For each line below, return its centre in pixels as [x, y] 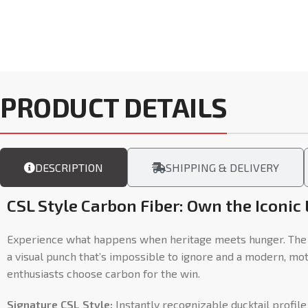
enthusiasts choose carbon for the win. [103, 273]
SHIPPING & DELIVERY [222, 167]
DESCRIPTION [69, 167]
